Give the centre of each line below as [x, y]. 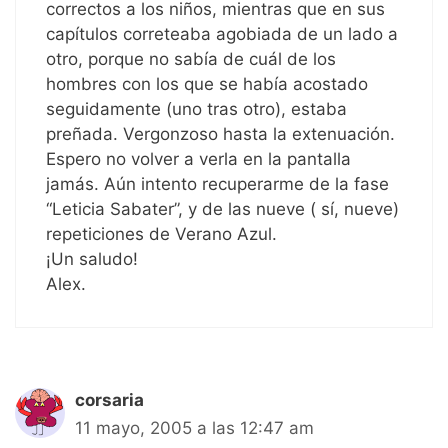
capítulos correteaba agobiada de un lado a [222, 34]
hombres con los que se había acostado [207, 84]
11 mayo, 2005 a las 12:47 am [194, 428]
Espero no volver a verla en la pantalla [198, 159]
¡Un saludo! [92, 259]
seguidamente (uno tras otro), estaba [196, 109]
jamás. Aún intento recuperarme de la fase [217, 184]
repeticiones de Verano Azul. [161, 234]
